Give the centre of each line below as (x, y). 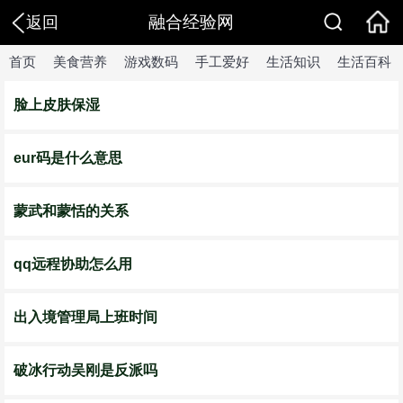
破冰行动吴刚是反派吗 (85, 370)
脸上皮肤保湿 (57, 105)
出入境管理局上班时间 (85, 317)
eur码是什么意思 (68, 158)
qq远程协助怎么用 (73, 264)
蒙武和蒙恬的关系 (71, 211)
